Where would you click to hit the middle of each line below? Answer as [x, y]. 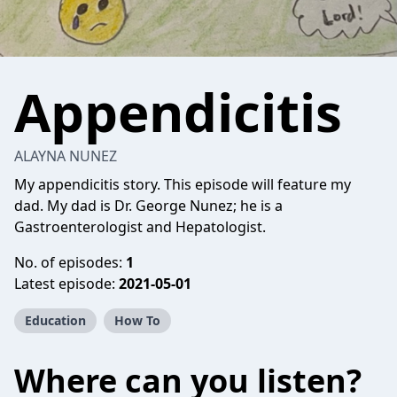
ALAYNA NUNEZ [66, 156]
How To [137, 320]
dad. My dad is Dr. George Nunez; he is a [148, 206]
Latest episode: [66, 284]
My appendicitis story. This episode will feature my [183, 184]
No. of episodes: [70, 262]
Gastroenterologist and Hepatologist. [140, 227]
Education [55, 320]
